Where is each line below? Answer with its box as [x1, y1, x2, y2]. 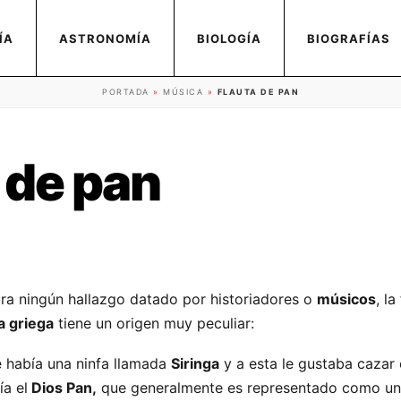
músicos [317, 290, 376, 308]
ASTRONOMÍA [59, 30, 151, 46]
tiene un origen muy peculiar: [54, 314, 254, 332]
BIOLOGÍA [197, 30, 261, 46]
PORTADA [102, 87, 149, 97]
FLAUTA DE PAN [217, 87, 299, 97]
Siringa [171, 354, 219, 372]
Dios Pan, [28, 379, 97, 397]
